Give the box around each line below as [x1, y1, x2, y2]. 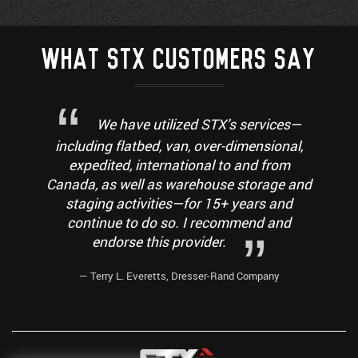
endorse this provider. [91, 233, 226, 252]
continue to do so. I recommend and [67, 213, 291, 233]
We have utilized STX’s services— [97, 115, 302, 134]
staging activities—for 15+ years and [66, 194, 292, 213]
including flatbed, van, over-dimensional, [55, 137, 303, 156]
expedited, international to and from [68, 156, 290, 175]
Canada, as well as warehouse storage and [46, 175, 312, 194]
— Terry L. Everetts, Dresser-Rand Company [78, 268, 280, 283]
